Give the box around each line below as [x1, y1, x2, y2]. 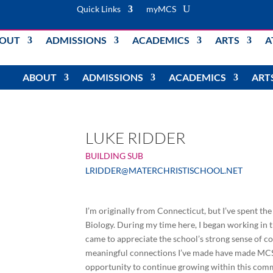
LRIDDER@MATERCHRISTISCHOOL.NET [85, 165, 243, 175]
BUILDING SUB [85, 150, 144, 161]
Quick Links [76, 4, 121, 14]
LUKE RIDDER [85, 127, 186, 147]
